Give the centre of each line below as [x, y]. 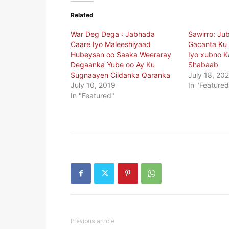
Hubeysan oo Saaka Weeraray [121, 55]
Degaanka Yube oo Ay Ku [113, 65]
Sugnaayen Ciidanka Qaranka [120, 75]
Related [82, 15]
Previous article [93, 222]
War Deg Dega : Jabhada [113, 34]
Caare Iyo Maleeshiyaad [111, 44]
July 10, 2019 [93, 85]
